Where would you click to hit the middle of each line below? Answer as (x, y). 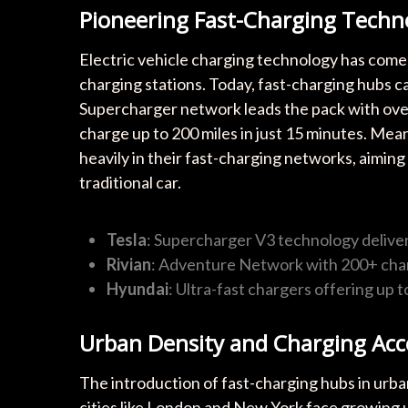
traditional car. (130, 183)
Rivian (129, 265)
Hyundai (138, 289)
